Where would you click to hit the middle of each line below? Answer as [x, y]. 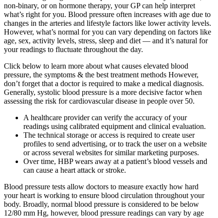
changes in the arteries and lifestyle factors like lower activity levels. [108, 23]
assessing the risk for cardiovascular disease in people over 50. [99, 101]
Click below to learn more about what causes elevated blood [96, 66]
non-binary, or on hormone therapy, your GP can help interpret [100, 5]
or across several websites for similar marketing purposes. [111, 152]
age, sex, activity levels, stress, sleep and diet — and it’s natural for [106, 40]
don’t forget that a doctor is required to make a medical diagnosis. [104, 83]
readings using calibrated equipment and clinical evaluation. [115, 126]
